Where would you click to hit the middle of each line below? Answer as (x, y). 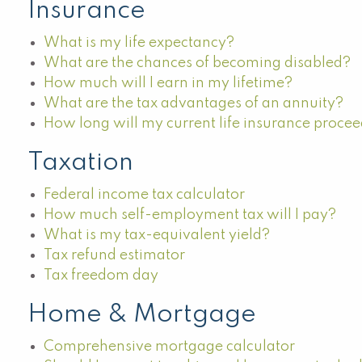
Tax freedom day (101, 276)
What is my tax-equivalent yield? (157, 235)
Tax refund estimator (115, 255)
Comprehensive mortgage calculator (170, 347)
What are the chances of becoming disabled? (198, 63)
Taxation (81, 163)
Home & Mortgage (142, 315)
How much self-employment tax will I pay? (190, 215)
